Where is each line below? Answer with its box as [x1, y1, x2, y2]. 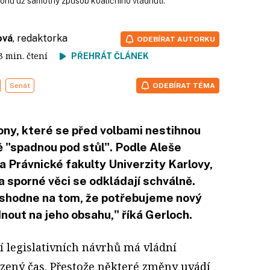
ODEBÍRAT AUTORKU [137, 34, 215, 43]
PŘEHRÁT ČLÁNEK [71, 51, 149, 61]
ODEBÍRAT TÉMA [152, 81, 215, 90]
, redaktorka [13, 32, 67, 44]
